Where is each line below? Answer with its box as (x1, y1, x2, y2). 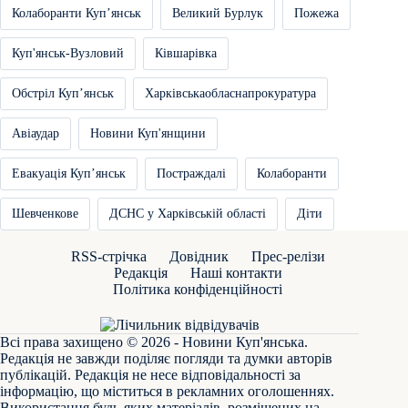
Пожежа (294, 5, 339, 20)
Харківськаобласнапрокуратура (145, 86, 316, 100)
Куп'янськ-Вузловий (12, 46, 124, 60)
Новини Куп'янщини (90, 126, 206, 140)
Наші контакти (189, 264, 282, 280)
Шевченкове (12, 206, 78, 220)
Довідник (168, 248, 229, 264)
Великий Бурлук (172, 5, 263, 20)
